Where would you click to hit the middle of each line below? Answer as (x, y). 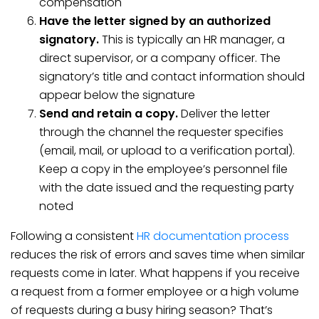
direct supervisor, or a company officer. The (160, 58)
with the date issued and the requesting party (167, 188)
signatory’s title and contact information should (172, 77)
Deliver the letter (224, 114)
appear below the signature (117, 95)
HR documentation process (213, 236)
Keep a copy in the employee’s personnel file (163, 169)
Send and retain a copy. (109, 114)
